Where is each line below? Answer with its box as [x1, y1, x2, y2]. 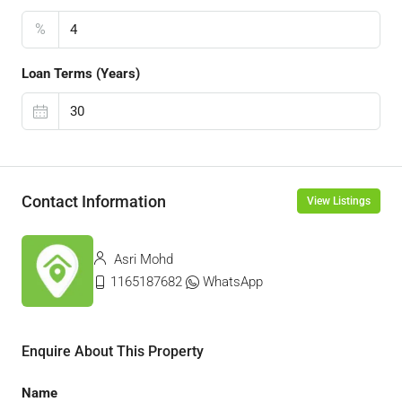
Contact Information [22, 191, 166, 211]
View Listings [307, 195, 371, 207]
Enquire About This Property [22, 343, 204, 360]
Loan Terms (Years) [22, 66, 140, 82]
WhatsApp [203, 274, 263, 290]
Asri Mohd [110, 251, 173, 267]
